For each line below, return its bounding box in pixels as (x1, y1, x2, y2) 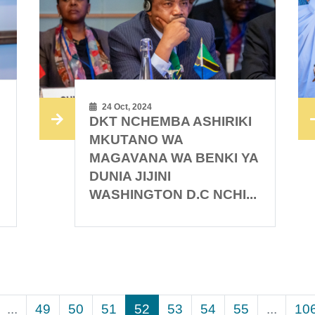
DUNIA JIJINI (89, 168, 172, 184)
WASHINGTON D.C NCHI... (89, 186, 257, 202)
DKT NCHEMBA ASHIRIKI (89, 113, 252, 129)
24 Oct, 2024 (100, 101, 153, 112)
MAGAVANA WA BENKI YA (89, 150, 259, 165)
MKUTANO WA (89, 131, 184, 147)
